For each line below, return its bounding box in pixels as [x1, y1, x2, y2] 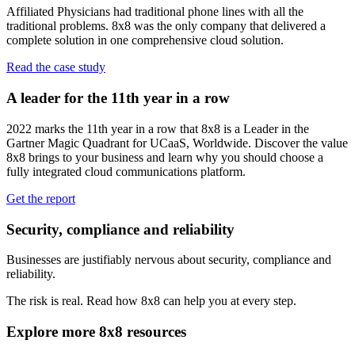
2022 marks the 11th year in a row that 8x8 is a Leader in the [6, 121, 309, 136]
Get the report [6, 191, 75, 205]
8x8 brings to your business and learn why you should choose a [6, 150, 323, 164]
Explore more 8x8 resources [6, 323, 186, 340]
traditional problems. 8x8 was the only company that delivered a [6, 19, 326, 33]
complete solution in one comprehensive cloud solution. [6, 33, 284, 48]
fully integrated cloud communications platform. [6, 164, 246, 178]
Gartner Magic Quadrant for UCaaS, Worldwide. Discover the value [6, 136, 348, 150]
